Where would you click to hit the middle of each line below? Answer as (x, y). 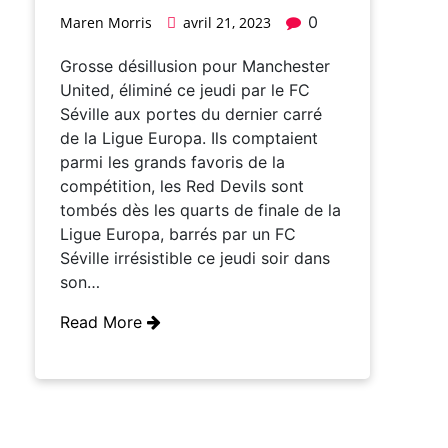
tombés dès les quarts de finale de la (200, 210)
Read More (103, 322)
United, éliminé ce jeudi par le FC (185, 90)
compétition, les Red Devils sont (182, 186)
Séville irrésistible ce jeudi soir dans (195, 258)
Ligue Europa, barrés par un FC (178, 234)
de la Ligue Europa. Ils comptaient (189, 138)
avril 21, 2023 (227, 23)
